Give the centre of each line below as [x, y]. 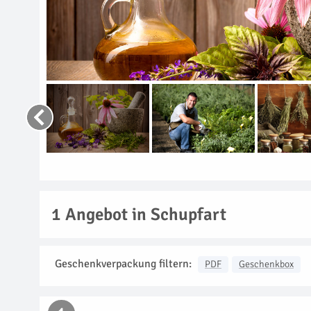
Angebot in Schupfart [144, 214]
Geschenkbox [266, 264]
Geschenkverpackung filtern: [123, 263]
